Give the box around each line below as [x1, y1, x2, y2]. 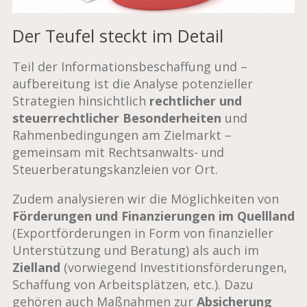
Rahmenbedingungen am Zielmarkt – [12, 126, 232, 143]
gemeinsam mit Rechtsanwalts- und [12, 143, 224, 160]
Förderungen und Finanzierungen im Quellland [12, 207, 295, 224]
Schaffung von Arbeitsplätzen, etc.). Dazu [12, 275, 254, 293]
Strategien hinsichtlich [12, 92, 149, 109]
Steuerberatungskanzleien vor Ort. [12, 160, 218, 177]
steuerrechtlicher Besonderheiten [12, 109, 225, 126]
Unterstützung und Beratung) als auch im [12, 241, 259, 258]
